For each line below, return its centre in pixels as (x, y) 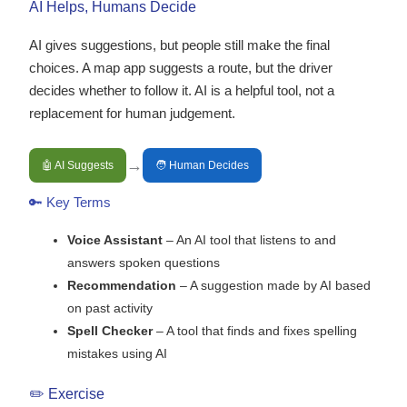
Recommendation (121, 286)
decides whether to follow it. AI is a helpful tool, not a (181, 91)
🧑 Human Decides (202, 166)
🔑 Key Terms (69, 203)
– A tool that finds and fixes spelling (254, 331)
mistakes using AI (117, 354)
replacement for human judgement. (132, 114)
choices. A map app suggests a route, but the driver (180, 68)
